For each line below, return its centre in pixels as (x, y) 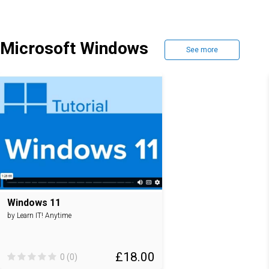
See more (202, 50)
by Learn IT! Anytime (39, 216)
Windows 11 (34, 203)
